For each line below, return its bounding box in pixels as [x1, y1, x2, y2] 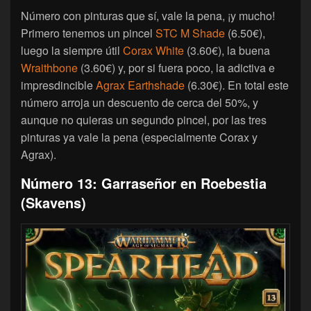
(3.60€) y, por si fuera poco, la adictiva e [78, 60, 275, 76]
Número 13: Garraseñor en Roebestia [21, 173, 267, 194]
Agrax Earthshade [96, 77, 185, 94]
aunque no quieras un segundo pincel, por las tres [21, 112, 267, 128]
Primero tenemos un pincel [21, 25, 155, 42]
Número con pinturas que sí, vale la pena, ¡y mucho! [21, 8, 275, 24]
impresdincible [21, 77, 96, 94]
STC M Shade [155, 25, 225, 42]
